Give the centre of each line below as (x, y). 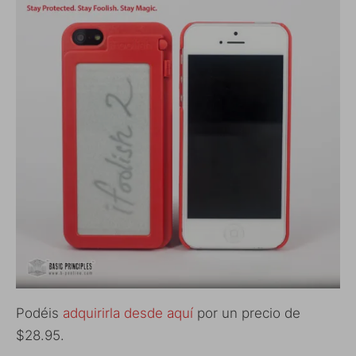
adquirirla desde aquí (128, 313)
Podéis (39, 313)
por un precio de (247, 313)
